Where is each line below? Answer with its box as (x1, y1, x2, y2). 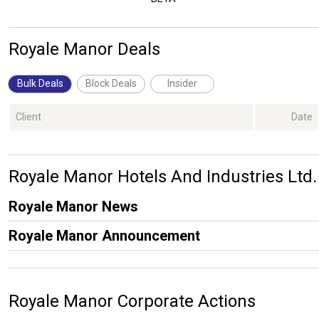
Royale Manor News (9, 198, 138, 216)
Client (16, 111, 41, 123)
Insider (167, 77, 197, 89)
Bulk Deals (16, 77, 63, 89)
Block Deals (85, 77, 137, 89)
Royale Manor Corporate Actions (9, 291, 256, 312)
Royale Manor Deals (9, 39, 160, 60)
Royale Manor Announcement (9, 227, 200, 245)
